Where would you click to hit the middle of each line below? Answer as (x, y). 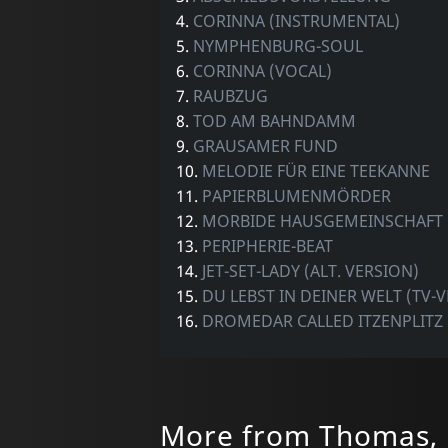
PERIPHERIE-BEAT (267, 245)
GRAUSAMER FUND (265, 145)
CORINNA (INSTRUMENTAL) (296, 20)
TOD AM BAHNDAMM (274, 120)
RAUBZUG (230, 95)
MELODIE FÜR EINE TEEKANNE (315, 170)
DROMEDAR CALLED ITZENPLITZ (322, 320)
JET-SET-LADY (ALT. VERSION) (310, 270)
